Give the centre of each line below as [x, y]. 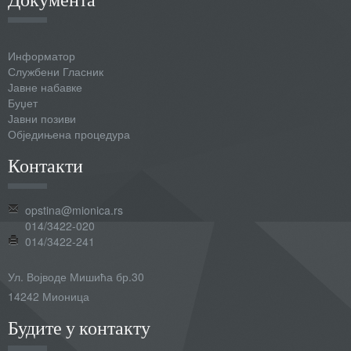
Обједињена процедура [69, 134]
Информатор [42, 56]
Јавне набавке [45, 87]
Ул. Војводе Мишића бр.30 [76, 277]
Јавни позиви [42, 119]
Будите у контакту [79, 327]
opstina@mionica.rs [74, 210]
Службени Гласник [56, 72]
